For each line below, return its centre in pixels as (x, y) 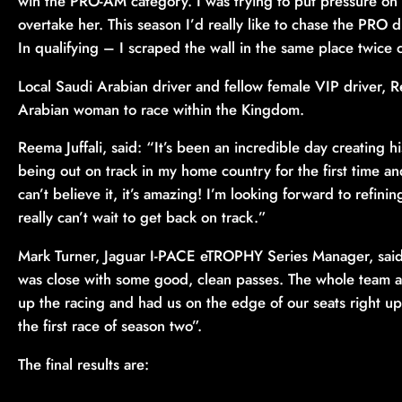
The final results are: (83, 364)
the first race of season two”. (110, 326)
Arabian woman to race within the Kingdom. (161, 109)
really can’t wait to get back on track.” (142, 218)
